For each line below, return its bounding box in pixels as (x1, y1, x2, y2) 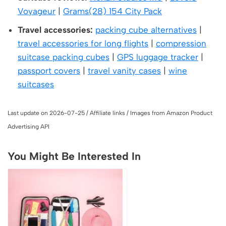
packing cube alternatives (95, 25, 197, 35)
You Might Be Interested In (8, 150, 141, 163)
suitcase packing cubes (18, 52, 109, 63)
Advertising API (8, 123, 49, 131)
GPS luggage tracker (117, 52, 198, 63)
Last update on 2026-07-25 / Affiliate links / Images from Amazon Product (8, 109, 212, 117)
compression (156, 38, 206, 49)
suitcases (18, 79, 54, 90)
